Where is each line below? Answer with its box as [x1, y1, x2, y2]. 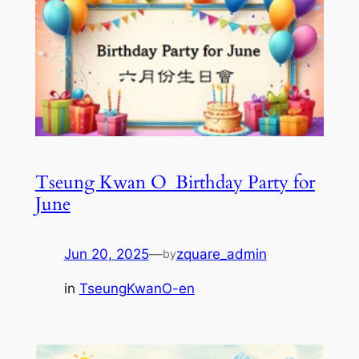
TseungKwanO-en [79, 280, 195, 296]
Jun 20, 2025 [63, 245, 149, 262]
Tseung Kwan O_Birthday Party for [34, 169, 315, 195]
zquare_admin [175, 245, 267, 262]
